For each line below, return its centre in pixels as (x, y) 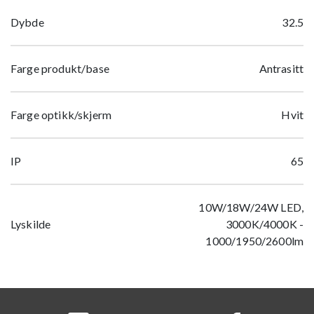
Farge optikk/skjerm (61, 114)
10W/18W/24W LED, (251, 207)
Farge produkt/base (60, 68)
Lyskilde (31, 224)
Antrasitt (281, 68)
